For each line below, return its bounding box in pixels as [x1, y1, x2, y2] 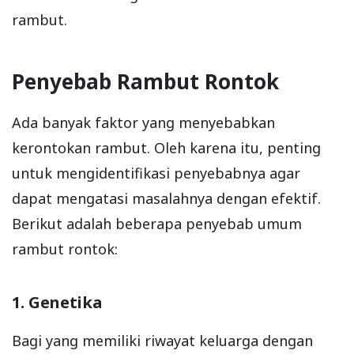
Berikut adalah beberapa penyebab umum [12, 214, 302, 233]
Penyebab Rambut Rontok [12, 67, 279, 96]
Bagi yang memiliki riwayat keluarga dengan [12, 331, 313, 350]
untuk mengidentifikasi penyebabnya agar [12, 164, 300, 183]
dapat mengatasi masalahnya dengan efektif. [12, 189, 321, 208]
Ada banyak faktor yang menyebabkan [12, 113, 275, 132]
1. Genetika [12, 292, 102, 313]
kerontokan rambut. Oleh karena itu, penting [12, 138, 321, 157]
